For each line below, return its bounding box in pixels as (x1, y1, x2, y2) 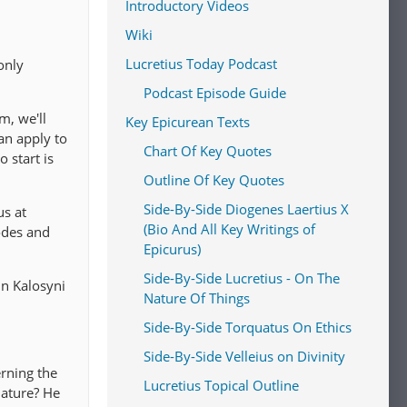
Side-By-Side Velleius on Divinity (144, 347, 345, 365)
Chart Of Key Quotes (144, 142, 272, 160)
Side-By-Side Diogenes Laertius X (144, 200, 349, 218)
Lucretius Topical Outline (144, 376, 299, 394)
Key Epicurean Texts (125, 113, 250, 131)
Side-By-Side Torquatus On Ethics (144, 318, 352, 336)
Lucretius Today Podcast (125, 55, 277, 73)
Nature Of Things (144, 289, 250, 307)
